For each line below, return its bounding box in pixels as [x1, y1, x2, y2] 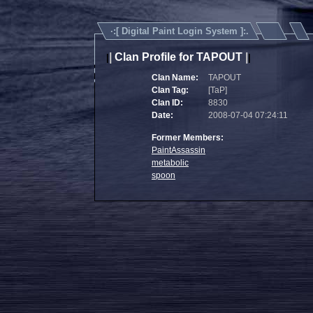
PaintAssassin [152, 145, 205, 155]
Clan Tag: [152, 85, 189, 95]
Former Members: [152, 133, 224, 143]
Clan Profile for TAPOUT [114, 51, 242, 63]
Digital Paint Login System [121, 26, 238, 36]
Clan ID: [152, 98, 183, 108]
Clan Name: [152, 73, 198, 82]
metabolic [152, 158, 189, 168]
